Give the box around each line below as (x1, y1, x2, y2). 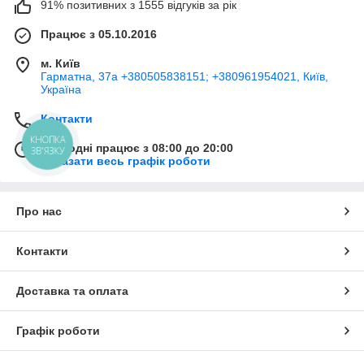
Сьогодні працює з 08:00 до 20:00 (41, 141, 233, 155)
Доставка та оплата (16, 284, 128, 298)
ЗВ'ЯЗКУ (30, 144, 65, 157)
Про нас (16, 205, 62, 219)
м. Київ (41, 57, 80, 71)
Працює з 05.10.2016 (41, 28, 157, 41)
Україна (41, 83, 81, 97)
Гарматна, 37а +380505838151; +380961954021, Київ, (41, 70, 328, 84)
